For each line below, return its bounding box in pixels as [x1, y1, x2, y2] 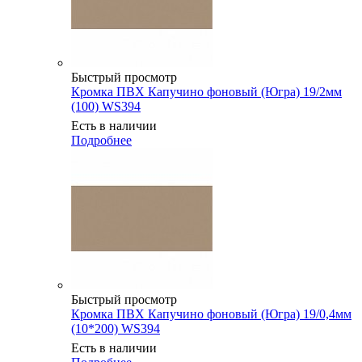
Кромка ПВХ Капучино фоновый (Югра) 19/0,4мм [71, 306, 351, 321]
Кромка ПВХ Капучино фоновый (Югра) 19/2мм [71, 84, 342, 99]
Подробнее [71, 133, 132, 147]
